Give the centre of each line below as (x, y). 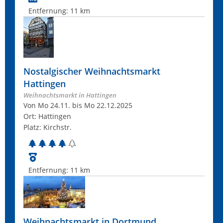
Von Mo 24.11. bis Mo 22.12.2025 (78, 105)
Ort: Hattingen (47, 116)
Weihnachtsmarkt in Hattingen (70, 95)
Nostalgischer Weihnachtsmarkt (92, 71)
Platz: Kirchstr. (48, 127)
